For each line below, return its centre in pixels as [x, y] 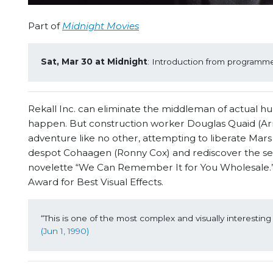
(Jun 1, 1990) [65, 231]
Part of [45, 26]
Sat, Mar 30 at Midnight [94, 62]
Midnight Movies [101, 26]
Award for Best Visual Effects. [96, 182]
